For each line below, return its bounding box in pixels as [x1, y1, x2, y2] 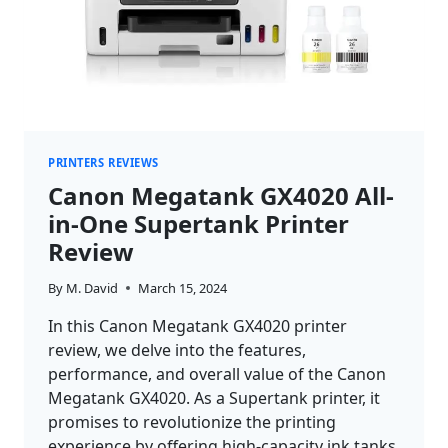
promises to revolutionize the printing [48, 410, 336, 433]
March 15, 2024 [138, 278, 228, 297]
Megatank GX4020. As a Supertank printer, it [48, 386, 380, 409]
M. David [66, 278, 119, 297]
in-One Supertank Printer [48, 206, 349, 240]
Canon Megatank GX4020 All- [48, 178, 394, 212]
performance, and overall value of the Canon [48, 362, 386, 385]
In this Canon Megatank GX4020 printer [48, 314, 347, 337]
